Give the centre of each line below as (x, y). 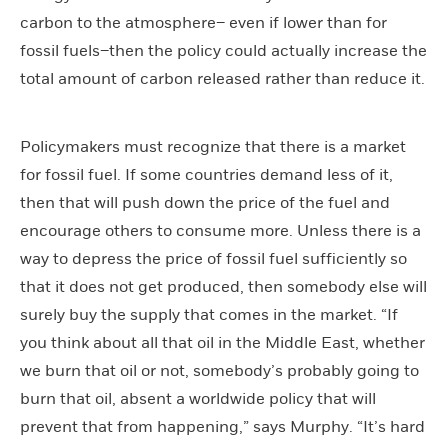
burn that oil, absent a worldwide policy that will (198, 399)
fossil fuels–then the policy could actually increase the (223, 51)
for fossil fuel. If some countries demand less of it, (206, 175)
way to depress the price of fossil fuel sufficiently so (213, 259)
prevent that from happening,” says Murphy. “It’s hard (222, 427)
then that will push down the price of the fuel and (205, 203)
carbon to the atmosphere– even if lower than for (203, 23)
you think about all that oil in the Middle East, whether (222, 343)
